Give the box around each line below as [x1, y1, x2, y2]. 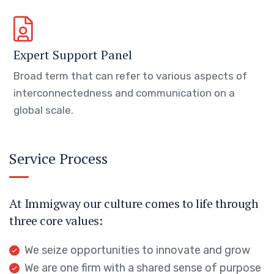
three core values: [9, 212, 103, 229]
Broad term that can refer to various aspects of [13, 70, 247, 82]
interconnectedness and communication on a [13, 87, 235, 99]
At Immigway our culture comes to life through [9, 195, 259, 212]
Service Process [9, 149, 108, 168]
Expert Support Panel [13, 46, 132, 63]
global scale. [13, 104, 73, 116]
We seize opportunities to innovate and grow [24, 243, 250, 257]
